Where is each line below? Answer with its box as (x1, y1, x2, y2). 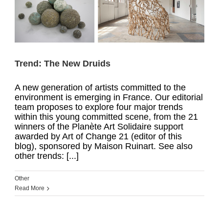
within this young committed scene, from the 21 (15, 111, 198, 122)
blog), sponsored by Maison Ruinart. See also (15, 141, 193, 151)
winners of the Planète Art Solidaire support (15, 121, 183, 131)
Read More (15, 184, 44, 192)
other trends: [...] (15, 151, 79, 161)
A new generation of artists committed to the (15, 82, 186, 92)
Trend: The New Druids (15, 58, 110, 68)
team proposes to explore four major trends (15, 102, 183, 112)
